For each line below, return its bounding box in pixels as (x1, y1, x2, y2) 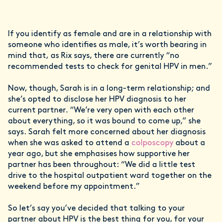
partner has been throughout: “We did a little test (8, 161, 195, 169)
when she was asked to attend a (8, 139, 131, 147)
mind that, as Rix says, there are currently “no (8, 52, 179, 60)
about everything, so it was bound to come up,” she (8, 117, 201, 125)
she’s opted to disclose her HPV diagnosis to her (8, 96, 186, 104)
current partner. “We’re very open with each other (8, 107, 194, 114)
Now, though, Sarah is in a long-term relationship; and (8, 85, 210, 93)
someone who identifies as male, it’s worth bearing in (8, 41, 207, 49)
